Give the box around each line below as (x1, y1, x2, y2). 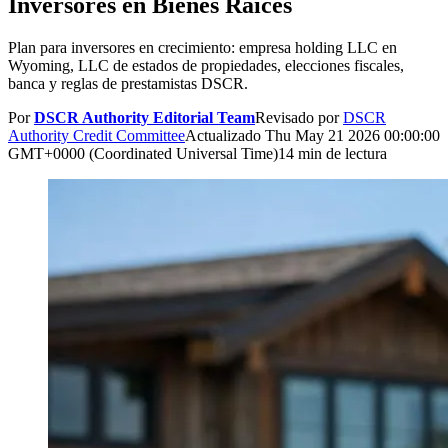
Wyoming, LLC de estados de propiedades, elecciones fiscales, (8, 56, 404, 74)
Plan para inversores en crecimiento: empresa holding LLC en (8, 38, 397, 56)
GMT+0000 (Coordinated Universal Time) (8, 144, 278, 162)
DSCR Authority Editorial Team (34, 108, 255, 126)
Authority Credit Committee (8, 126, 185, 144)
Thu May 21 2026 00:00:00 (265, 126, 440, 144)
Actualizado (185, 126, 265, 144)
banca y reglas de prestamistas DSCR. (8, 74, 248, 92)
